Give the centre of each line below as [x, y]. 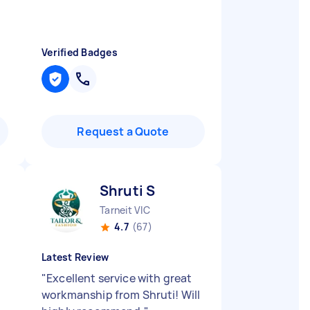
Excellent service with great [119, 278]
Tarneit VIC [125, 210]
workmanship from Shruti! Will [121, 295]
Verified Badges [80, 52]
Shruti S [128, 191]
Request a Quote [123, 131]
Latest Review [75, 257]
